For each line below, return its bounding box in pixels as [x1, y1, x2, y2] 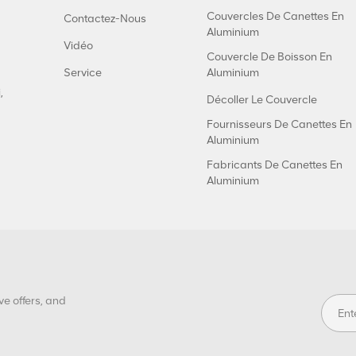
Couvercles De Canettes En [207, 10, 344, 24]
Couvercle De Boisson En [207, 50, 332, 64]
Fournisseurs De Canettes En [207, 118, 352, 132]
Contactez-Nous [64, 12, 146, 26]
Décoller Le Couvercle [207, 93, 317, 107]
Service [64, 66, 102, 80]
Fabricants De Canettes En [207, 158, 342, 172]
